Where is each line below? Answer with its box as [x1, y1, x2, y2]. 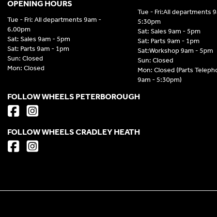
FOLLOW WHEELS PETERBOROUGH [7, 92, 140, 102]
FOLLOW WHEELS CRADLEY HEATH [7, 127, 140, 137]
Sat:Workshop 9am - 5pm [137, 46, 213, 55]
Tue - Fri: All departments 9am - [7, 15, 101, 24]
